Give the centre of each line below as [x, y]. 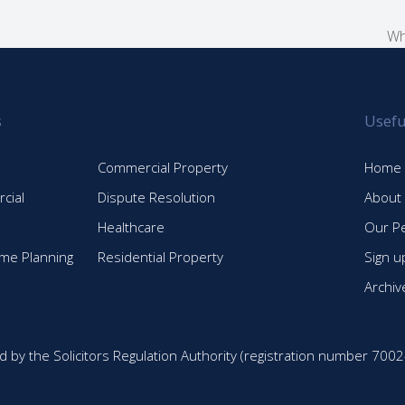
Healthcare [132, 226]
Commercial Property [163, 167]
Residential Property [161, 256]
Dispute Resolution [157, 197]
